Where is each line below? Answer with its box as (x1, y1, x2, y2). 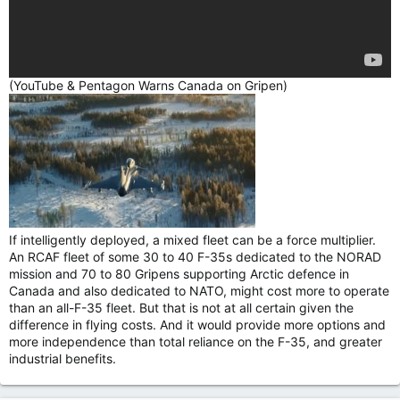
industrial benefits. (9, 351, 116, 367)
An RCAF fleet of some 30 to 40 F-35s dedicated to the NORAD (9, 249, 381, 265)
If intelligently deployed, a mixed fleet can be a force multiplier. (9, 232, 376, 248)
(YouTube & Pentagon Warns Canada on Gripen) (9, 78, 287, 94)
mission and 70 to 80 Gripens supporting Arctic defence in (9, 266, 349, 282)
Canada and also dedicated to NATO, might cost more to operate (9, 283, 389, 299)
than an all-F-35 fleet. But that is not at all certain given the (9, 300, 354, 316)
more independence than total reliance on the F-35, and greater (9, 334, 382, 350)
